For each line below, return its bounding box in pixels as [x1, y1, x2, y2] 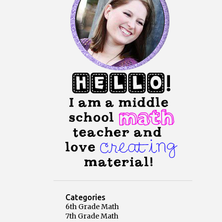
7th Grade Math [65, 212, 118, 221]
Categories [65, 193, 106, 202]
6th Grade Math [65, 202, 119, 211]
